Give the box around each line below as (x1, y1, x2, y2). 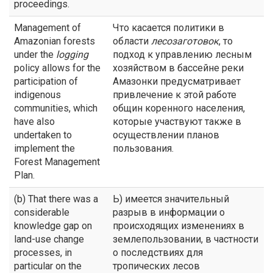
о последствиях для (113, 247, 203, 258)
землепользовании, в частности (113, 233, 258, 245)
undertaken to (14, 129, 72, 141)
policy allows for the (14, 62, 101, 74)
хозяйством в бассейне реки (113, 62, 244, 74)
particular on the (14, 260, 82, 272)
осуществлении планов (113, 129, 219, 141)
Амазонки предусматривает (113, 76, 241, 87)
